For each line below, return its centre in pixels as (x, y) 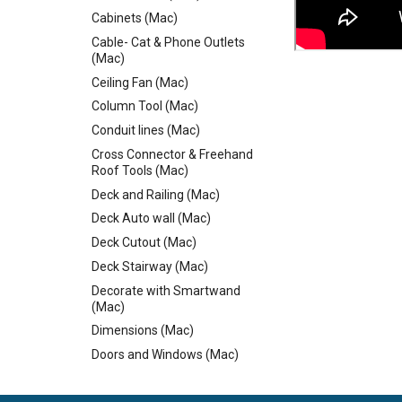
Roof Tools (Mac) (140, 170)
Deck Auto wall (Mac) (151, 218)
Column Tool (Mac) (145, 106)
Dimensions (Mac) (143, 331)
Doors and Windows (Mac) (165, 354)
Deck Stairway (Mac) (150, 266)
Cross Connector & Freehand (172, 154)
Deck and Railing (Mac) (156, 194)
